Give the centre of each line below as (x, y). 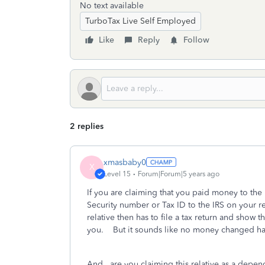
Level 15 (117, 174)
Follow (196, 40)
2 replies (87, 126)
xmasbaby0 (125, 162)
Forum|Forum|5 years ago (179, 174)
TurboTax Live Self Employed (140, 21)
